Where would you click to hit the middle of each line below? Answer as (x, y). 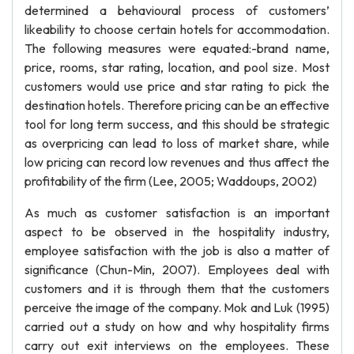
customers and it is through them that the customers (177, 288)
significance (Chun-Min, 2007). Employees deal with (177, 269)
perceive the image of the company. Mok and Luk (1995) (177, 307)
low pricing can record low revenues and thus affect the (177, 162)
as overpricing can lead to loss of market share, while (177, 143)
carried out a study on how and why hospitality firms (177, 326)
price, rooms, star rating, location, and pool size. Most (177, 67)
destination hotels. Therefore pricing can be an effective (177, 105)
